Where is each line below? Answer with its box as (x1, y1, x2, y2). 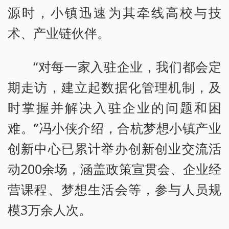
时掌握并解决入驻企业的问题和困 (8, 99, 221, 117)
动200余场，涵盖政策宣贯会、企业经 (8, 160, 221, 178)
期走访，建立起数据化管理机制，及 (8, 78, 221, 96)
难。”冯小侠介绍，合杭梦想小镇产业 (8, 119, 221, 137)
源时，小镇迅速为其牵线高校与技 (8, 4, 221, 21)
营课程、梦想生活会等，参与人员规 (8, 180, 221, 198)
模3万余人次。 (8, 201, 91, 219)
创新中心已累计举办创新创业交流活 (8, 140, 221, 157)
